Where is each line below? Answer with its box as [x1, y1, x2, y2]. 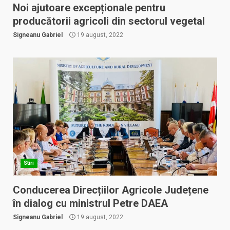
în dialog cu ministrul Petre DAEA [13, 197, 168, 209]
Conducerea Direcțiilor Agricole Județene [13, 184, 208, 196]
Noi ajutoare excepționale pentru [13, 2, 165, 14]
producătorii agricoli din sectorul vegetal [13, 15, 205, 27]
